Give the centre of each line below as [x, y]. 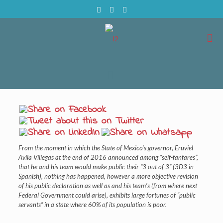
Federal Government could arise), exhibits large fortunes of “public [107, 195]
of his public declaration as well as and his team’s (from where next [108, 185]
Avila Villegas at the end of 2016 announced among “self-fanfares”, [108, 157]
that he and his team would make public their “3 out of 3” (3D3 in [106, 167]
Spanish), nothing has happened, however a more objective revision [108, 176]
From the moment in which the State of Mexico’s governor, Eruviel [106, 148]
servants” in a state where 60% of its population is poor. [92, 204]
